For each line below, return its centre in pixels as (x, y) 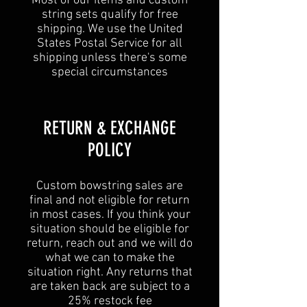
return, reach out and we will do (110, 244)
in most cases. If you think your (110, 215)
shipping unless (76, 58)
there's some (153, 58)
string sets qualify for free (110, 15)
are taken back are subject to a (110, 287)
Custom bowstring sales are (110, 186)
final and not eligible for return (110, 201)
